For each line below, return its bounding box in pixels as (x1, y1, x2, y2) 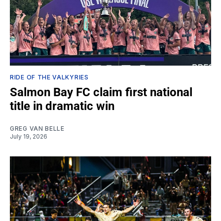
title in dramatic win (10, 99, 114, 113)
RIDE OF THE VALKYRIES (10, 73, 89, 81)
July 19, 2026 (10, 132, 47, 140)
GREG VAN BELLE (10, 124, 65, 132)
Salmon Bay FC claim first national (10, 85, 192, 99)
